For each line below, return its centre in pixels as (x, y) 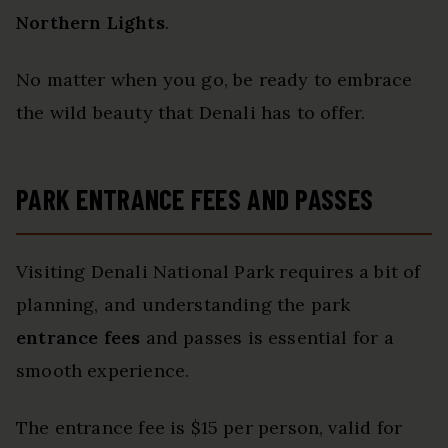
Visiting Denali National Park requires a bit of (218, 271)
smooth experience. (103, 370)
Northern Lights (90, 22)
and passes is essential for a (267, 337)
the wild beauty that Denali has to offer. (191, 112)
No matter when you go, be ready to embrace (214, 79)
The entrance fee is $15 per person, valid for (209, 427)
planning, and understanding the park (183, 304)
